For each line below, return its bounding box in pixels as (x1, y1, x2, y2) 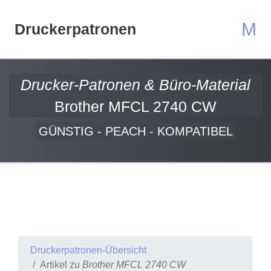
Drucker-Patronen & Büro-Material (21, 76, 250, 93)
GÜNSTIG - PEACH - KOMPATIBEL (38, 125, 233, 138)
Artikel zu (40, 260, 82, 270)
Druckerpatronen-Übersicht (30, 245, 146, 255)
